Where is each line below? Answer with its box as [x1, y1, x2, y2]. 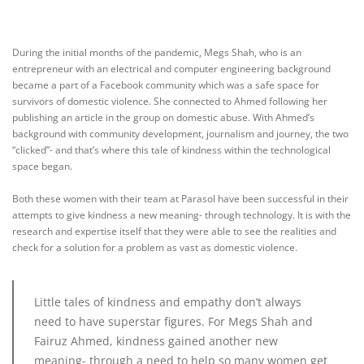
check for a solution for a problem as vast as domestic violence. [12, 240, 300, 255]
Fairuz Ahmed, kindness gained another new [34, 333, 278, 349]
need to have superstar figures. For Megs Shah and [34, 314, 313, 330]
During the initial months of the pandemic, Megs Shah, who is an [12, 45, 301, 60]
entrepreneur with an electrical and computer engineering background [12, 62, 331, 76]
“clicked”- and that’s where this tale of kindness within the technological [12, 143, 331, 158]
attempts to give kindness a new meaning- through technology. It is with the [12, 208, 351, 223]
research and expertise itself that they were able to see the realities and [12, 224, 336, 239]
